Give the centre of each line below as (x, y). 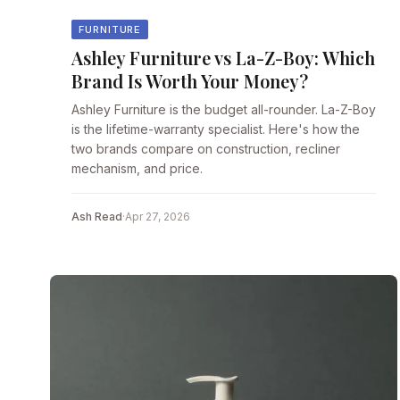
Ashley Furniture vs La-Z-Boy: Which (223, 58)
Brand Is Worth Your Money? (190, 81)
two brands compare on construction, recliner (206, 149)
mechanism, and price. (137, 169)
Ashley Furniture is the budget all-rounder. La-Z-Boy (224, 110)
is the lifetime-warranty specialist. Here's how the (216, 129)
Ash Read (97, 217)
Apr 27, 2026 (158, 217)
